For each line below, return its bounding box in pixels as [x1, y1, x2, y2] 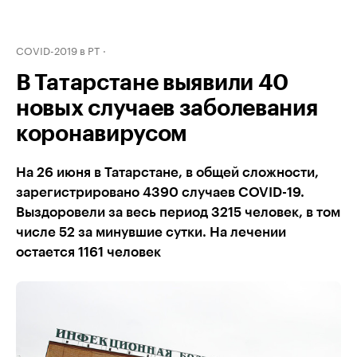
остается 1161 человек [16, 245, 161, 259]
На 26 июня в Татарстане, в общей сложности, [16, 166, 319, 179]
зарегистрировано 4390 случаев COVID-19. [16, 186, 304, 199]
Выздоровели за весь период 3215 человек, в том [16, 206, 340, 219]
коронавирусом [16, 123, 188, 145]
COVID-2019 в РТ [16, 41, 100, 57]
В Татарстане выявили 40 [16, 72, 289, 94]
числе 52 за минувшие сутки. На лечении [16, 226, 286, 239]
